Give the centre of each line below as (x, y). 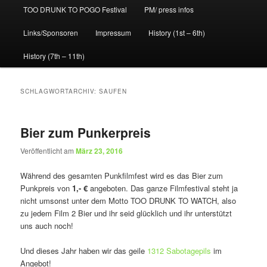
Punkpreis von (46, 188)
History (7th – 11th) (54, 56)
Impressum (113, 33)
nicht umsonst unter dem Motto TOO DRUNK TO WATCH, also (128, 200)
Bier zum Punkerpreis (86, 133)
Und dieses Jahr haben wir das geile (84, 250)
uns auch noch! (47, 225)
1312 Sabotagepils (179, 250)
